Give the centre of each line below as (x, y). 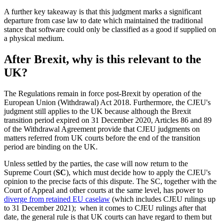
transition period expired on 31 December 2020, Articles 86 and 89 (108, 120)
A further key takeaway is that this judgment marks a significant (103, 12)
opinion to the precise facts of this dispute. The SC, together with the (110, 181)
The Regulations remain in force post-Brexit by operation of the (103, 93)
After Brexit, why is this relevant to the (103, 59)
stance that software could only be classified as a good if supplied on (110, 30)
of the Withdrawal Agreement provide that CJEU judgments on (102, 129)
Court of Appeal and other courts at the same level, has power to (104, 190)
